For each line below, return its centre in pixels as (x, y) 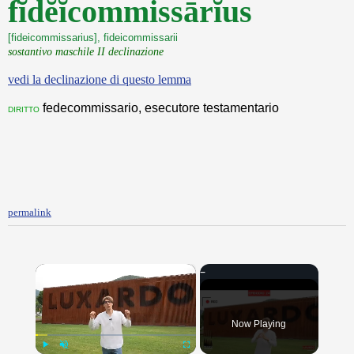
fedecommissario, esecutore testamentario (159, 108)
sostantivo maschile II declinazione (86, 51)
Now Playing (259, 324)
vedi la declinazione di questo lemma (100, 79)
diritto (24, 108)
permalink (30, 212)
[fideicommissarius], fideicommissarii (93, 38)
